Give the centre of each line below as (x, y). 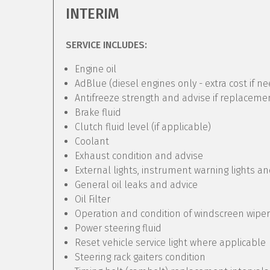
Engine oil (96, 69)
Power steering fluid (118, 228)
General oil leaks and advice (136, 185)
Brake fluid (98, 112)
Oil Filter (93, 199)
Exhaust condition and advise (139, 156)
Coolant (92, 141)
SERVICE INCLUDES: (106, 45)
